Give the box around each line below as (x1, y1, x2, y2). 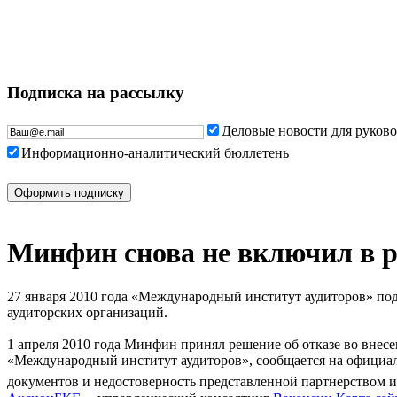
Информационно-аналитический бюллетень (21, 144, 289, 160)
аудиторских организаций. (7, 304, 167, 320)
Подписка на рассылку (7, 82, 184, 102)
